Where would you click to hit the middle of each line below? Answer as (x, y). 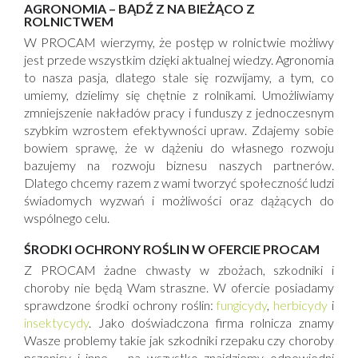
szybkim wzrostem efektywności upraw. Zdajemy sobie (179, 130)
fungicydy (242, 305)
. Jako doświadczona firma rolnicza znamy (211, 323)
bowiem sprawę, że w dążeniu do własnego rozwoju (179, 148)
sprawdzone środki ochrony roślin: (121, 305)
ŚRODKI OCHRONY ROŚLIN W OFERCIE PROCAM (172, 249)
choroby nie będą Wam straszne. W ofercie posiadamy (179, 288)
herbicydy (301, 305)
